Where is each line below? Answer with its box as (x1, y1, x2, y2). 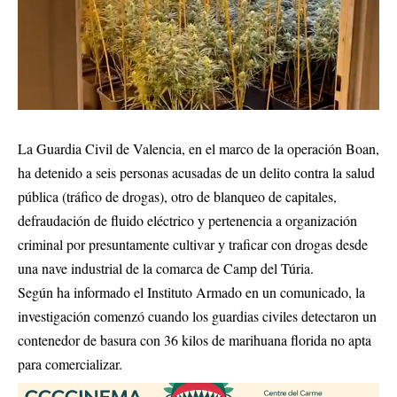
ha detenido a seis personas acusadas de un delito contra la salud (18, 162, 375, 182)
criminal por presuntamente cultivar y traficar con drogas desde (18, 234, 368, 253)
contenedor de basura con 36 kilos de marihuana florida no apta (18, 330, 371, 349)
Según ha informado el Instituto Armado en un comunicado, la (18, 282, 365, 301)
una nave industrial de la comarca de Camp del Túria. (18, 258, 314, 277)
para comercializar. (18, 354, 122, 373)
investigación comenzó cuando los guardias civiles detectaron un (18, 306, 377, 325)
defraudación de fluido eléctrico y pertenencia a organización (18, 210, 357, 230)
